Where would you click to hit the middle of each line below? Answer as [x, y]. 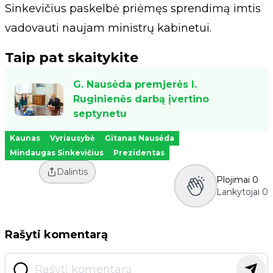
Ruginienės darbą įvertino [141, 99]
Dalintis [72, 172]
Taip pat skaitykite [72, 58]
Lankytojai [238, 192]
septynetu [100, 114]
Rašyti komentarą [56, 235]
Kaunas [25, 138]
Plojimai [233, 180]
